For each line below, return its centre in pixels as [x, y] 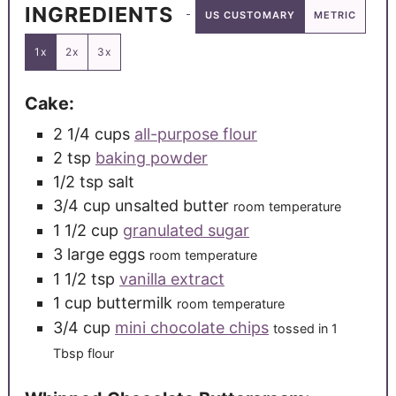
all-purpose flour [195, 134]
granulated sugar [186, 231]
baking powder [151, 158]
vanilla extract [171, 279]
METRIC [335, 15]
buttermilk [134, 303]
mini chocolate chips [191, 328]
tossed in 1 [305, 329]
